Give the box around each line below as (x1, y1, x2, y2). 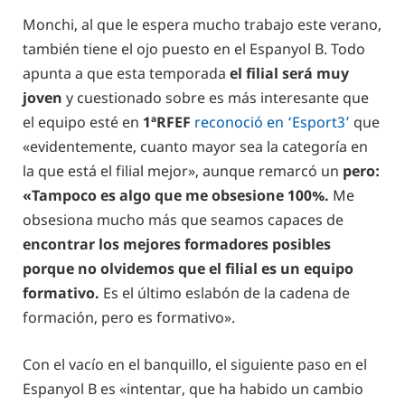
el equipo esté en (23, 111, 139, 132)
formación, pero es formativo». (23, 306, 235, 327)
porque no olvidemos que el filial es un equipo (23, 258, 353, 278)
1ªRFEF (139, 111, 191, 132)
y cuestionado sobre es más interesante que (62, 87, 369, 108)
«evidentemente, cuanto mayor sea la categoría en (23, 136, 368, 156)
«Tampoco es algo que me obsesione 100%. (23, 184, 329, 205)
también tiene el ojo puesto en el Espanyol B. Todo (23, 38, 365, 59)
